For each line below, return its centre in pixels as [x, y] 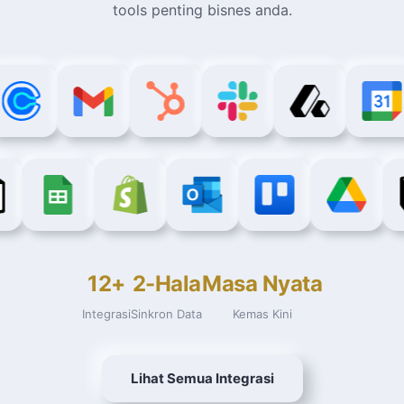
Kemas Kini [262, 314]
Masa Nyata [262, 284]
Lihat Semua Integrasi [202, 378]
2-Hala [166, 284]
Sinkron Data [166, 314]
